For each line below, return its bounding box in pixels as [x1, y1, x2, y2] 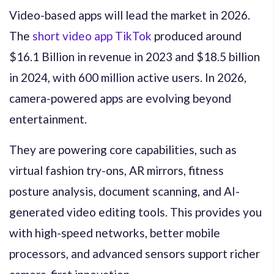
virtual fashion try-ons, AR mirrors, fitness [9, 163, 224, 177]
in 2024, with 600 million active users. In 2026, [9, 70, 246, 84]
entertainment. [9, 111, 87, 126]
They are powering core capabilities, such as [9, 142, 237, 157]
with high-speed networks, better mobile [9, 225, 220, 240]
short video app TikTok [32, 28, 152, 43]
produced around [152, 28, 242, 43]
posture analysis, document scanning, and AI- [9, 183, 240, 198]
